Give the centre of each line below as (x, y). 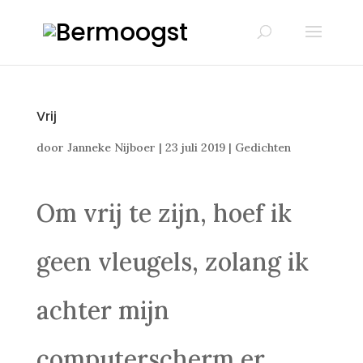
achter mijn (102, 310)
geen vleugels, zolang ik (172, 262)
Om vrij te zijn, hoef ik (164, 213)
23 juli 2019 (195, 147)
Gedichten (263, 147)
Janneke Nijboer (111, 147)
